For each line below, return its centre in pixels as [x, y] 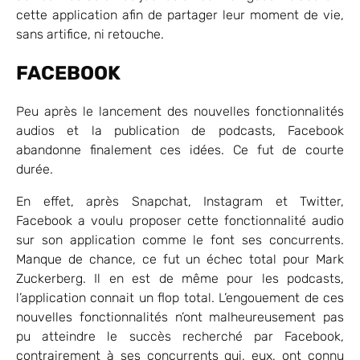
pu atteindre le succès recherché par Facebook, [180, 336]
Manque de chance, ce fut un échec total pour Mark [180, 259]
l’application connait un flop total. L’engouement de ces [180, 297]
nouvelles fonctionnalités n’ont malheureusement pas [180, 317]
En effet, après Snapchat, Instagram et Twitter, [180, 201]
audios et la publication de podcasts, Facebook [180, 130]
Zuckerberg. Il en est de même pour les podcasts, [180, 278]
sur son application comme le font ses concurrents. [180, 239]
